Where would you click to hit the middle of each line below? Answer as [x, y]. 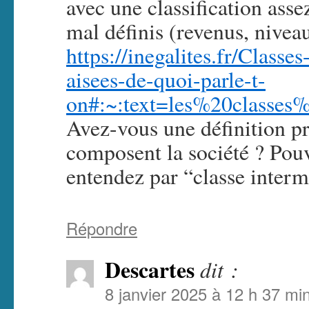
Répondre [102, 228]
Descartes [150, 270]
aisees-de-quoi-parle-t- [166, 79]
